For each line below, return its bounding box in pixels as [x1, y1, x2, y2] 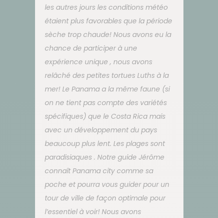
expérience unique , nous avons [44, 56, 152, 67]
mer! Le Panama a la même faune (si [44, 84, 170, 94]
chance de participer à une [44, 43, 137, 53]
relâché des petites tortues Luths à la [44, 70, 169, 80]
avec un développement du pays [44, 125, 157, 135]
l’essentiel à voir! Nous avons [44, 206, 141, 217]
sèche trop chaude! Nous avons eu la [44, 29, 171, 39]
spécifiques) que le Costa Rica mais [44, 111, 165, 121]
